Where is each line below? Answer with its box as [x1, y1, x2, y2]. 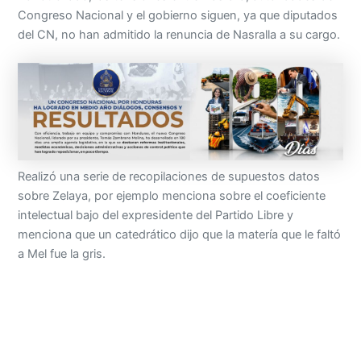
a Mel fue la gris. [18, 247, 106, 262]
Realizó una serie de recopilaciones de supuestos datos [18, 169, 321, 185]
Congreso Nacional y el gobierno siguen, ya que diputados [18, 8, 338, 23]
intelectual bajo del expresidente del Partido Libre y [18, 208, 294, 223]
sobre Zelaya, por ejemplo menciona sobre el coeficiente [18, 189, 326, 204]
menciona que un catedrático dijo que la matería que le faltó [18, 227, 342, 243]
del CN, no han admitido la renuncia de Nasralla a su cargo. [18, 27, 341, 43]
